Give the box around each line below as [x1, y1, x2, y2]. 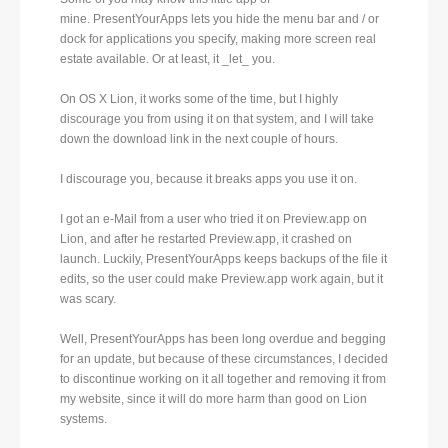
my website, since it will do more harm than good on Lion [60, 392, 367, 407]
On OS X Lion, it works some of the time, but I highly [60, 92, 338, 107]
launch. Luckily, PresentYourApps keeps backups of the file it [60, 252, 387, 267]
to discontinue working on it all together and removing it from [60, 372, 386, 387]
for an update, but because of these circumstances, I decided [60, 352, 388, 367]
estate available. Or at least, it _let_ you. [60, 52, 275, 67]
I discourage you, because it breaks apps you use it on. [60, 172, 357, 187]
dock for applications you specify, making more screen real [60, 32, 376, 47]
